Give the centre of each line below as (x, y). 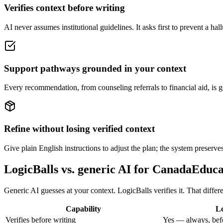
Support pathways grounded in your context (95, 68)
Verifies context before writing (64, 8)
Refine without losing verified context (79, 128)
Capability (83, 209)
